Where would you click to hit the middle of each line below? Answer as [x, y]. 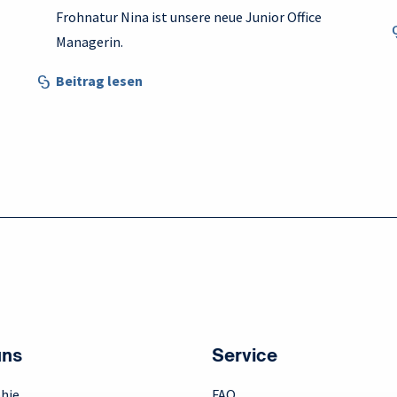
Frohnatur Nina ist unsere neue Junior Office [189, 17]
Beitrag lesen [99, 81]
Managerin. [90, 42]
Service [245, 357]
